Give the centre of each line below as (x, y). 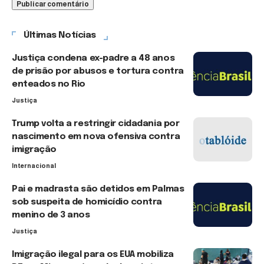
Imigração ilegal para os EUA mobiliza (93, 254)
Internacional (34, 165)
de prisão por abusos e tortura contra (98, 71)
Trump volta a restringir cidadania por (96, 123)
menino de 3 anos (51, 215)
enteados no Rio (49, 84)
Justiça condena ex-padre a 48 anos (93, 58)
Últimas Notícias (60, 35)
